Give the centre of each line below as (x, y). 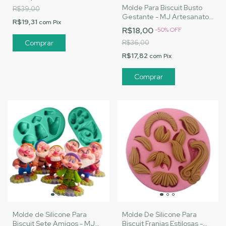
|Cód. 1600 (140, 25)
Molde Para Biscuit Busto (162, 7)
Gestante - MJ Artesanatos (167, 16)
